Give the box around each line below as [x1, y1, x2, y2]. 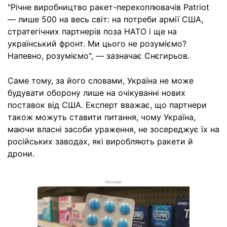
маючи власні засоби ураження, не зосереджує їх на [8, 124, 219, 134]
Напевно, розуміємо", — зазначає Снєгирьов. [8, 51, 190, 61]
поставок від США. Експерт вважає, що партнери [8, 100, 207, 110]
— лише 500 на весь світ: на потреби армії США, [8, 14, 203, 24]
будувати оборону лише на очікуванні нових [8, 88, 185, 98]
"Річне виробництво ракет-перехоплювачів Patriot [8, 2, 209, 12]
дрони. [8, 148, 34, 159]
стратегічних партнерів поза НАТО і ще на [8, 26, 177, 36]
